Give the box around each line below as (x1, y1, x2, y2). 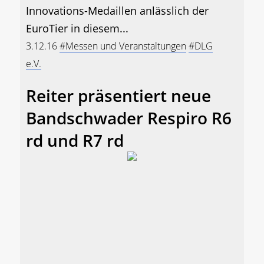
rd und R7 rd (26, 129, 124, 152)
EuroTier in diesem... (26, 21, 128, 36)
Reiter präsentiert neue (26, 84, 211, 107)
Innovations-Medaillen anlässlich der (26, 4, 209, 18)
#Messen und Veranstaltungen (60, 39, 186, 53)
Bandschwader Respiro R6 (26, 107, 232, 130)
